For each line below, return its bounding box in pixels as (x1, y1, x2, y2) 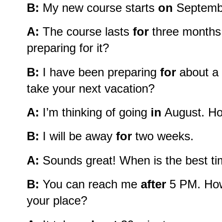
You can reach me (39, 177, 141, 191)
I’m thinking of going (39, 106, 151, 119)
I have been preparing (39, 65, 160, 79)
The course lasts (39, 25, 133, 39)
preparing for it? (27, 41, 109, 55)
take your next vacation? (27, 81, 155, 95)
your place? (27, 194, 87, 208)
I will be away (39, 129, 116, 143)
